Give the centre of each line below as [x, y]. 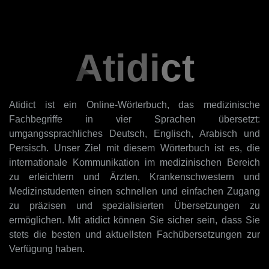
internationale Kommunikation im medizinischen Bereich [134, 162]
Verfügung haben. [47, 249]
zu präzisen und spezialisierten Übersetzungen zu [134, 206]
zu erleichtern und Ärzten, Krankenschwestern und [134, 177]
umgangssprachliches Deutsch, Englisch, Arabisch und [134, 134]
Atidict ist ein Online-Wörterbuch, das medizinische [134, 105]
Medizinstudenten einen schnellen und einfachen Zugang [134, 191]
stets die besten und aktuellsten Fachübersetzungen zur [134, 234]
